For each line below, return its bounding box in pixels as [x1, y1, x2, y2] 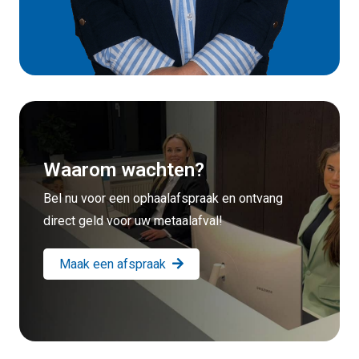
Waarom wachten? [43, 159, 204, 182]
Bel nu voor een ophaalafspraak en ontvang [43, 190, 283, 206]
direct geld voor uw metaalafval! [43, 212, 223, 228]
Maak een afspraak [59, 256, 166, 272]
